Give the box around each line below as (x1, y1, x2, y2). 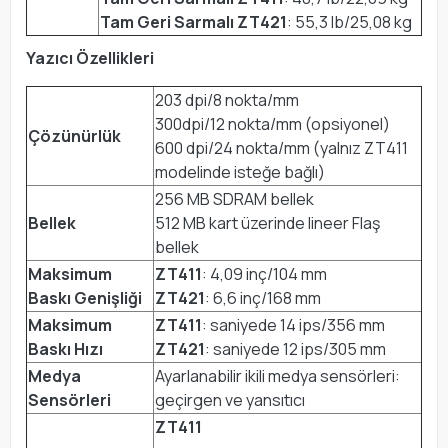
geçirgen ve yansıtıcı (155, 388, 305, 411)
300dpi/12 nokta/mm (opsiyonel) (155, 112, 390, 135)
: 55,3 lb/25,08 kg (287, 10, 412, 33)
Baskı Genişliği (28, 286, 142, 309)
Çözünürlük (28, 124, 121, 147)
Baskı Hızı (28, 337, 103, 360)
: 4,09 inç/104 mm (202, 262, 327, 285)
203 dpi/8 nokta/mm (155, 88, 299, 111)
